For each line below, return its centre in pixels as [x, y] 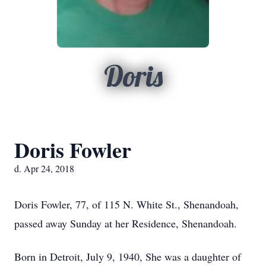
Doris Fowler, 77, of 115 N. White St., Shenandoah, [126, 204]
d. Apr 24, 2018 [44, 168]
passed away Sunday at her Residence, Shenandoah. [126, 223]
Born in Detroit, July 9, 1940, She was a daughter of [128, 256]
